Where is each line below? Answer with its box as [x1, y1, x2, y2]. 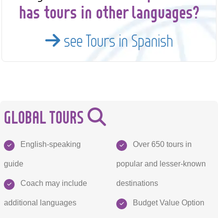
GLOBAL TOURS [4, 105, 88, 128]
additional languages [4, 198, 76, 207]
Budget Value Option [131, 198, 204, 207]
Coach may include [18, 178, 87, 187]
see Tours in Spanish [60, 30, 173, 51]
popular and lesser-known [116, 159, 206, 168]
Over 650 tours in [131, 139, 192, 148]
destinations [116, 178, 158, 187]
